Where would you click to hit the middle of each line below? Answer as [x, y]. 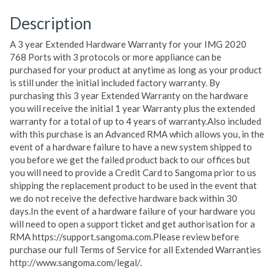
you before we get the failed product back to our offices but [130, 160]
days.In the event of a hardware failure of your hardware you [132, 211]
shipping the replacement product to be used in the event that [133, 186]
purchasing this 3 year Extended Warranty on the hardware [129, 96]
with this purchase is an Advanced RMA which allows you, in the [137, 134]
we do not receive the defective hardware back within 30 [124, 198]
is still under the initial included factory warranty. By [115, 83]
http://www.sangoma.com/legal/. [76, 263]
